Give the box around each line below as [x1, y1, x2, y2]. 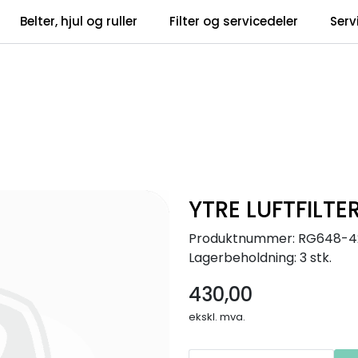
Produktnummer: [189, 229, 295, 248]
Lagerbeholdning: [189, 248, 296, 267]
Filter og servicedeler [169, 13, 299, 30]
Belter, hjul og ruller [20, 13, 138, 30]
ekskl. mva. [189, 308, 245, 324]
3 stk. [300, 248, 332, 267]
